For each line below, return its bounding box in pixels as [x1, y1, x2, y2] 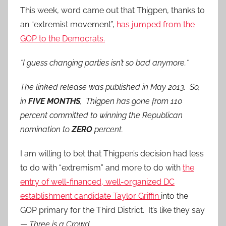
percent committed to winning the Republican [20, 110, 183, 121]
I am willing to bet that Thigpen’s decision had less [20, 149, 204, 159]
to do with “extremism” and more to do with [20, 163, 183, 173]
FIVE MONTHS [28, 96, 80, 106]
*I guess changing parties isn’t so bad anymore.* [20, 58, 193, 68]
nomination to [20, 125, 72, 135]
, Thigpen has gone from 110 [80, 96, 182, 106]
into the [161, 191, 188, 201]
